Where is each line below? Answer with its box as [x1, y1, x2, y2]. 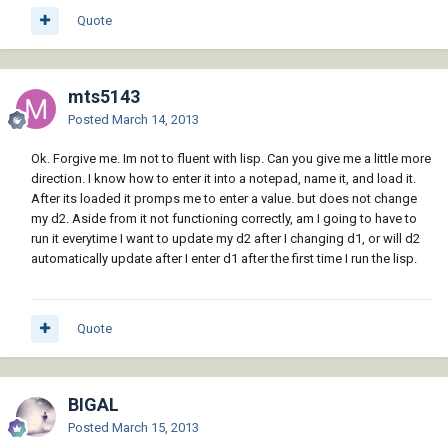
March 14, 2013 [112, 112, 199, 128]
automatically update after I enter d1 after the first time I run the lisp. [31, 251, 417, 267]
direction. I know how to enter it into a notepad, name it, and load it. [31, 171, 416, 187]
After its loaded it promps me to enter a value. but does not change [31, 191, 417, 207]
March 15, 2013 [112, 420, 199, 436]
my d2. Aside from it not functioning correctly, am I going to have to [31, 211, 417, 227]
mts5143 [68, 86, 140, 108]
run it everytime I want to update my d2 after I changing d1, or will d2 [31, 231, 420, 247]
